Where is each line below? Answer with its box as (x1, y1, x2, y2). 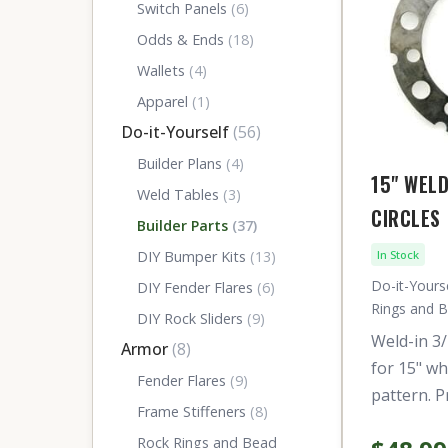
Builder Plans (137, 154, 226, 173)
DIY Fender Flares (137, 278, 257, 297)
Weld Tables (137, 185, 223, 204)
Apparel (137, 92, 192, 111)
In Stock (377, 247, 419, 262)
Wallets (137, 61, 189, 80)
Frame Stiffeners (137, 402, 250, 421)
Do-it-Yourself (121, 121, 233, 143)
